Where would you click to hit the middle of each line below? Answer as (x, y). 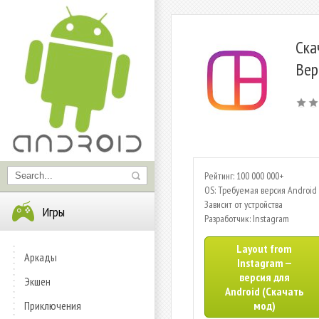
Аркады (41, 257)
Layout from (264, 249)
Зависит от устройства (244, 204)
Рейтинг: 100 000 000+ (244, 176)
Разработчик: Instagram (247, 219)
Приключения (53, 305)
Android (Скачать (264, 291)
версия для (264, 277)
